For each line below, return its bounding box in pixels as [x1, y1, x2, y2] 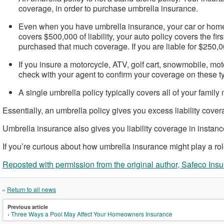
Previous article [7, 203, 48, 210]
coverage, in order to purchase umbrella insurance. [18, 2, 198, 14]
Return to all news [7, 185, 56, 193]
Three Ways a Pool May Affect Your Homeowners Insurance [11, 209, 172, 218]
